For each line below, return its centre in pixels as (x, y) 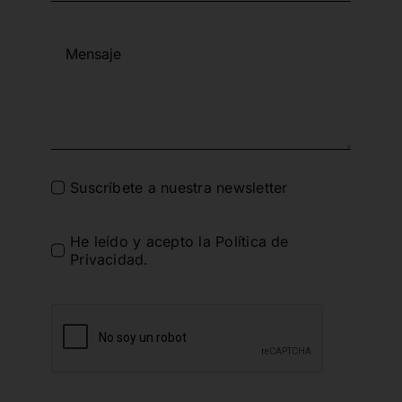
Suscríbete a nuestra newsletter (179, 188)
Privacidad (107, 259)
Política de (252, 241)
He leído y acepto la (143, 241)
